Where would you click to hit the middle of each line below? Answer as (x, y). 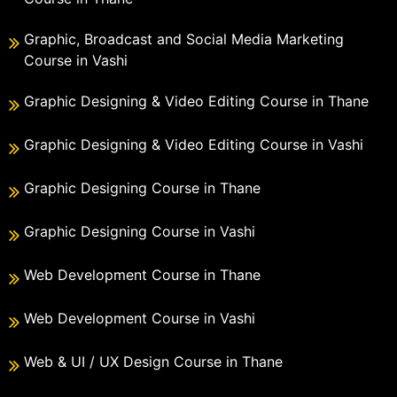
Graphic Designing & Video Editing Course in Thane (196, 101)
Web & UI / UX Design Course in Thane (153, 362)
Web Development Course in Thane (142, 275)
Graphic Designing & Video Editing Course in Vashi (194, 145)
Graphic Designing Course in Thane (142, 188)
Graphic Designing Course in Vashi (140, 232)
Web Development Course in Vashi (140, 319)
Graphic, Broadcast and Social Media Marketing (184, 39)
